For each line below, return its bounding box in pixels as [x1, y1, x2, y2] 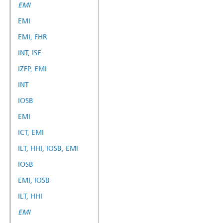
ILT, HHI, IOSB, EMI [18, 144, 78, 153]
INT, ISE [18, 48, 41, 57]
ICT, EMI [18, 128, 44, 137]
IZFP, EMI [18, 64, 47, 73]
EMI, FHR [18, 32, 47, 41]
